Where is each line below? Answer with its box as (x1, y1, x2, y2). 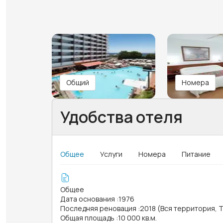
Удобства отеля (60, 106, 183, 128)
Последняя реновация (60, 203, 136, 213)
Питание (182, 149, 211, 159)
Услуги (100, 149, 122, 159)
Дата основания (60, 194, 115, 204)
